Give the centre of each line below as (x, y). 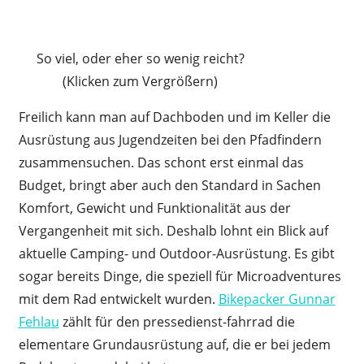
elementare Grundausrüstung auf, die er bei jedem (174, 344)
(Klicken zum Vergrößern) (140, 81)
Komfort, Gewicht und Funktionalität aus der (154, 208)
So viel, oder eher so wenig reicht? (140, 58)
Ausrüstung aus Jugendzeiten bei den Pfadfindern (170, 139)
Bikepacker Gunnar (277, 299)
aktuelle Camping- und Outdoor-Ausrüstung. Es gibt (176, 253)
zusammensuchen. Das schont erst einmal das (161, 162)
